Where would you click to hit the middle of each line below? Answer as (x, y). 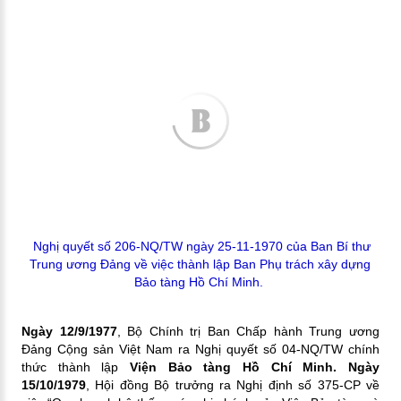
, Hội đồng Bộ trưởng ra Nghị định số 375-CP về (233, 384)
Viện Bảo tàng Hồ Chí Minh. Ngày (255, 367)
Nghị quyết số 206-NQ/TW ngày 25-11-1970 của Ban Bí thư (202, 246)
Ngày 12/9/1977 (69, 331)
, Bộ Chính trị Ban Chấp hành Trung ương (248, 331)
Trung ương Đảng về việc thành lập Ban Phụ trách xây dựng (200, 264)
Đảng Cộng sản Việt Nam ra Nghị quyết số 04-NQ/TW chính (200, 349)
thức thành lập (75, 367)
